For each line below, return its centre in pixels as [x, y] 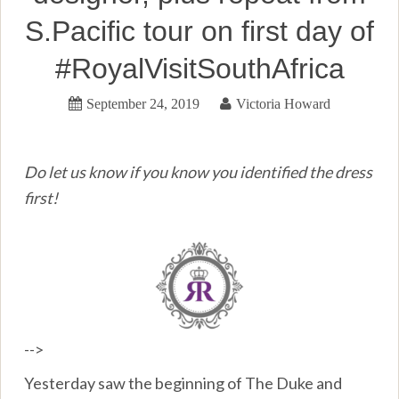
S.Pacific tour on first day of [199, 31]
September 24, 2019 [143, 103]
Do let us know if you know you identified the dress [199, 171]
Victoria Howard [283, 103]
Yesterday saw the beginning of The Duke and [183, 383]
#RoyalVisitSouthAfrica [199, 68]
